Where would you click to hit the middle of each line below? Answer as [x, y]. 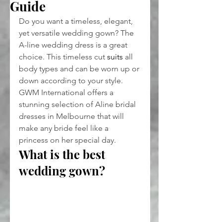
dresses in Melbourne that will [72, 116]
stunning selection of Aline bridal [78, 104]
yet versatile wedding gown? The [77, 33]
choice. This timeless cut [63, 56]
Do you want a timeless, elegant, [77, 21]
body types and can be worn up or [80, 68]
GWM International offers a [67, 92]
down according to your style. [72, 80]
